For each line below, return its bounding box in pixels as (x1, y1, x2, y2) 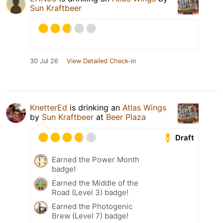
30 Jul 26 (30, 57, 58, 65)
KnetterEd (30, 103, 67, 113)
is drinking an (67, 103, 122, 113)
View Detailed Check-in (67, 57, 136, 65)
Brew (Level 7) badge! (52, 211, 128, 221)
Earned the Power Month (52, 155, 139, 165)
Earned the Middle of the (52, 178, 138, 188)
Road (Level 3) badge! (52, 188, 128, 198)
